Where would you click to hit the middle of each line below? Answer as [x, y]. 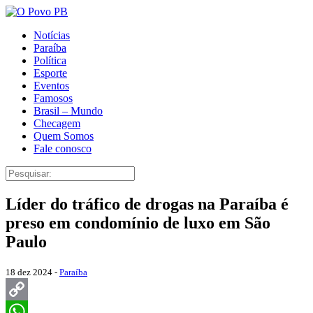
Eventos [51, 86]
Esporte [50, 73]
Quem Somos [64, 136]
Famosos [53, 98]
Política [50, 60]
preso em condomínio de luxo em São [138, 223]
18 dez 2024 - [32, 272]
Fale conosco [63, 148]
